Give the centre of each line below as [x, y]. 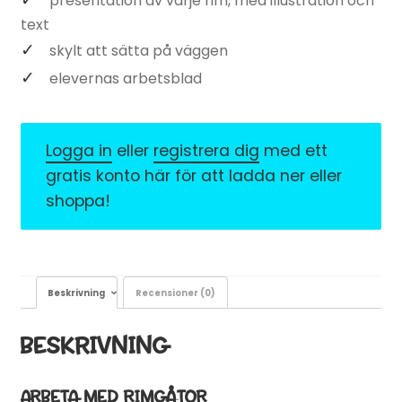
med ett [294, 151]
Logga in [79, 151]
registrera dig [207, 151]
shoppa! [79, 201]
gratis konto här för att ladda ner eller [194, 176]
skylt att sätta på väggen [138, 50]
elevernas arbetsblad [125, 78]
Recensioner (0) [176, 293]
